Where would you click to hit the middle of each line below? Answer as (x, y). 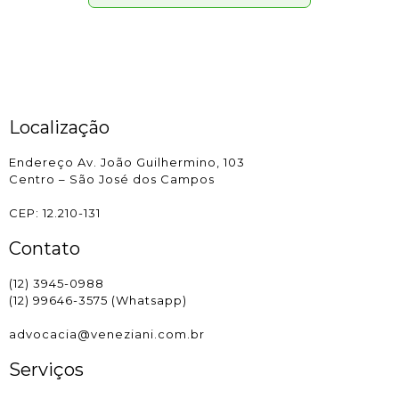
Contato (45, 249)
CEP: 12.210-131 (55, 213)
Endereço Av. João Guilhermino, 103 (127, 163)
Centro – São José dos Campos (112, 179)
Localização (59, 128)
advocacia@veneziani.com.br (107, 334)
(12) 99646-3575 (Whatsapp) (98, 301)
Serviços (46, 370)
